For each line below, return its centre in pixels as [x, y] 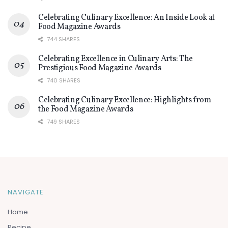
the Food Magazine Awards [86, 109]
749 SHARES [63, 121]
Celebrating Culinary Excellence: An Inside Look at [126, 18]
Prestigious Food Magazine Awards [100, 68]
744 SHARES [63, 39]
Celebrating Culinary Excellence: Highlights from [125, 100]
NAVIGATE [26, 192]
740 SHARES [63, 80]
